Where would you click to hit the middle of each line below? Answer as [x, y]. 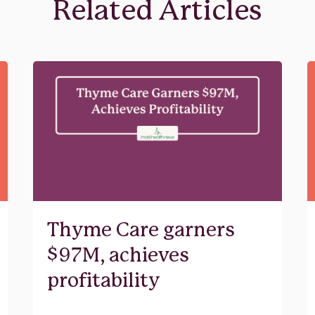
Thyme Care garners [141, 230]
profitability [103, 281]
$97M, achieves [118, 256]
